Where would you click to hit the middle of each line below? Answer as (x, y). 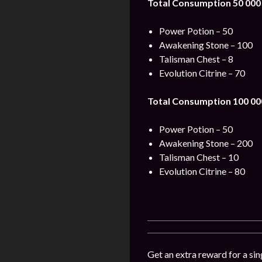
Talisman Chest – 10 (199, 157)
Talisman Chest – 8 (196, 59)
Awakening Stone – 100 (206, 45)
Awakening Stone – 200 (206, 143)
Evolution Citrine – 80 (202, 171)
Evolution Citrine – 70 (202, 73)
